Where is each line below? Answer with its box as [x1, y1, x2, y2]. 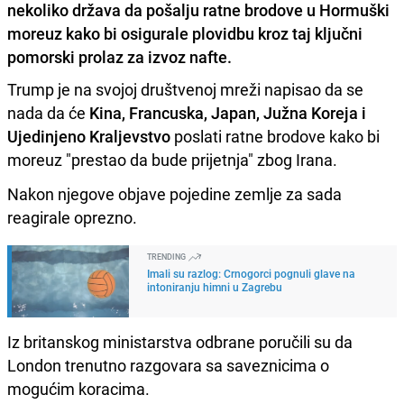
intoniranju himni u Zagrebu [147, 279, 282, 294]
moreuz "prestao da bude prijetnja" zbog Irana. [7, 148, 337, 170]
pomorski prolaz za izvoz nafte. [7, 45, 232, 68]
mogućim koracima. [7, 377, 150, 399]
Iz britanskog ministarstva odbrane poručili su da [7, 330, 353, 353]
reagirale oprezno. [7, 206, 137, 228]
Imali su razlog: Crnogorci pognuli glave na [147, 265, 355, 280]
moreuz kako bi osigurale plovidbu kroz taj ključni [7, 22, 363, 44]
